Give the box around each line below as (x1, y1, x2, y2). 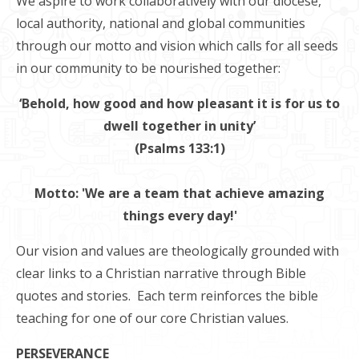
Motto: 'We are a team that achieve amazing (34, 184, 325, 202)
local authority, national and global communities (16, 14, 305, 32)
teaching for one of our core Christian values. (16, 309, 288, 327)
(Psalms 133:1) (134, 139, 225, 157)
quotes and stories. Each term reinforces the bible (16, 286, 318, 305)
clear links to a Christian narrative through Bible (16, 264, 306, 282)
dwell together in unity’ (103, 116, 256, 135)
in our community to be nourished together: (16, 58, 280, 77)
